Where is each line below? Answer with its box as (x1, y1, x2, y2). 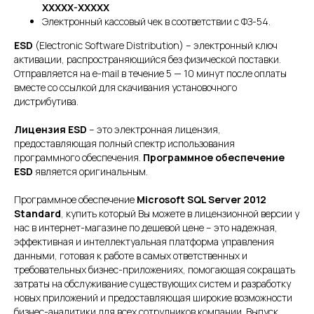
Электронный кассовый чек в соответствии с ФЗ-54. (42, 15, 271, 29)
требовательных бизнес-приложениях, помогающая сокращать (14, 263, 295, 277)
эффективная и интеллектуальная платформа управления (14, 235, 274, 249)
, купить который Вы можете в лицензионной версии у (61, 207, 299, 221)
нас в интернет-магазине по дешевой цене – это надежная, (14, 221, 278, 235)
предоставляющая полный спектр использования (14, 137, 235, 151)
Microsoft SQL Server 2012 (137, 193, 266, 207)
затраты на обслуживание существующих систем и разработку (14, 277, 291, 291)
